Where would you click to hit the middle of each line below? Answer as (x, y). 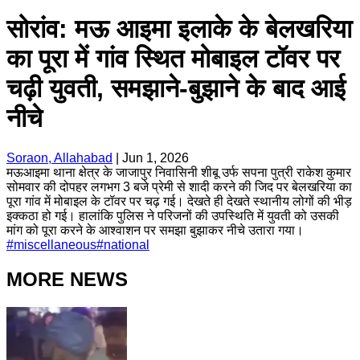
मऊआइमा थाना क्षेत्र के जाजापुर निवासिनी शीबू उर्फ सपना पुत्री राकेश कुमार (179, 172)
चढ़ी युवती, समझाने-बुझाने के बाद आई (176, 89)
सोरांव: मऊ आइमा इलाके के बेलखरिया (179, 29)
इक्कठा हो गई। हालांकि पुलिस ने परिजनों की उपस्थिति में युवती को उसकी (173, 215)
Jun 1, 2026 (155, 157)
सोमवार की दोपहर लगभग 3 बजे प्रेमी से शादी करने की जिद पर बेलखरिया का (179, 186)
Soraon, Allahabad (59, 157)
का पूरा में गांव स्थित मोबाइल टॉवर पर (173, 59)
